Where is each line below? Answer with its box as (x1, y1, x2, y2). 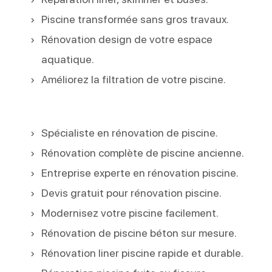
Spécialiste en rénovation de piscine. (41, 126, 219, 139)
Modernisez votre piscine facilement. (41, 206, 219, 219)
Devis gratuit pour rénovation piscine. (41, 186, 222, 199)
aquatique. (41, 52, 95, 66)
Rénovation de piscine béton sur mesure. (41, 226, 237, 239)
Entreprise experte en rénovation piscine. (41, 166, 239, 179)
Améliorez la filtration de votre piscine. (41, 72, 226, 86)
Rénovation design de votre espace (41, 32, 213, 46)
